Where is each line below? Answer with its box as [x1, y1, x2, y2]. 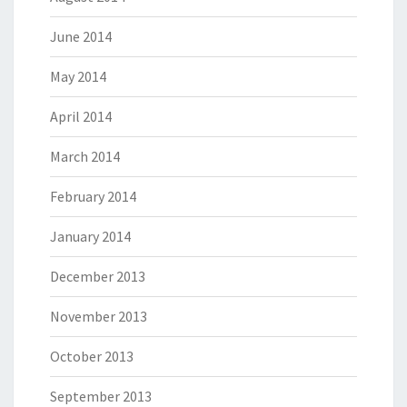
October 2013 [50, 347, 134, 365]
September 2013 [50, 387, 152, 405]
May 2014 [50, 67, 106, 85]
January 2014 [50, 227, 131, 245]
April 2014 [50, 107, 112, 125]
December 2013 [50, 267, 145, 285]
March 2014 [50, 147, 120, 165]
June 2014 [50, 27, 112, 45]
